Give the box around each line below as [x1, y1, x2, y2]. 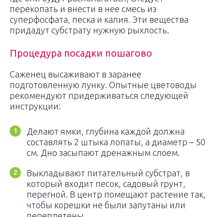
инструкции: [10, 101, 61, 111]
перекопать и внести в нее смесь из [10, 4, 156, 14]
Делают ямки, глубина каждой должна [27, 126, 185, 136]
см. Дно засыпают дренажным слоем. [27, 148, 180, 157]
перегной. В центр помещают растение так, [27, 189, 206, 199]
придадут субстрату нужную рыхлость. [10, 25, 169, 35]
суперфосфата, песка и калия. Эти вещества [10, 15, 188, 24]
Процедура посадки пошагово [10, 47, 152, 59]
